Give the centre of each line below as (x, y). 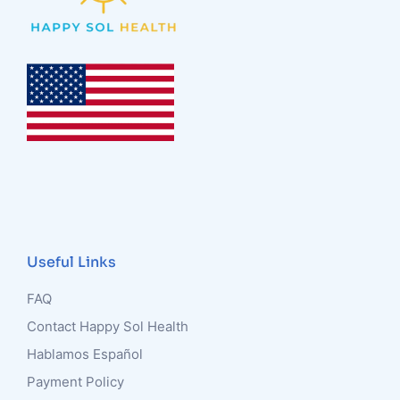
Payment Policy (75, 382)
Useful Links (71, 262)
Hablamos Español (85, 354)
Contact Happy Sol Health (108, 326)
